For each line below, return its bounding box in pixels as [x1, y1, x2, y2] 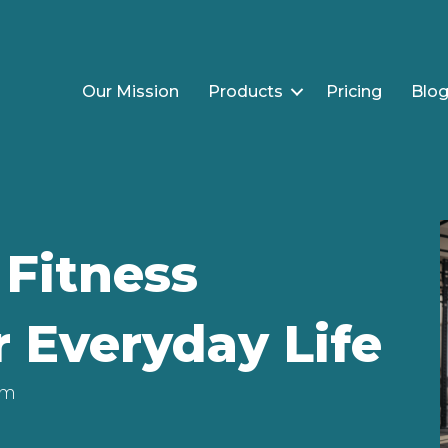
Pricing [326, 81, 382, 101]
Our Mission [82, 81, 179, 101]
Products [208, 81, 283, 101]
